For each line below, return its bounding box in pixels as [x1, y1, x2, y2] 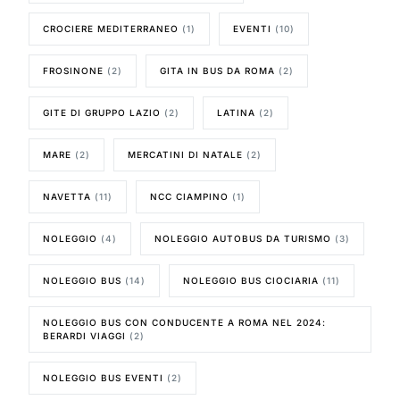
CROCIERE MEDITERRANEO [43, 22, 179, 34]
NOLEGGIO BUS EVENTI [43, 371, 164, 383]
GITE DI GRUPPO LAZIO [43, 106, 162, 118]
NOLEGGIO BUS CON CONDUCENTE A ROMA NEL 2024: [43, 316, 327, 328]
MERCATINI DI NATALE [128, 148, 244, 160]
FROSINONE [43, 64, 104, 76]
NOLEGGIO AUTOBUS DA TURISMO [154, 232, 332, 244]
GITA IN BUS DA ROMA [160, 64, 276, 76]
